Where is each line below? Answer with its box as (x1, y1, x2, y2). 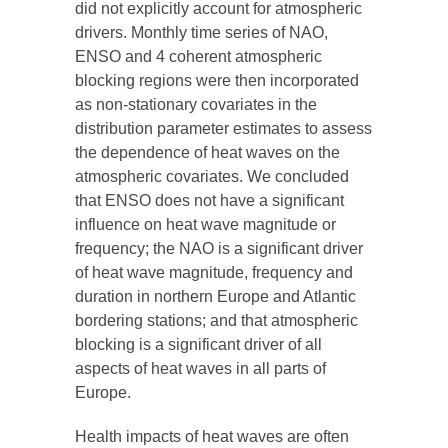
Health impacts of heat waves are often (75, 428, 350, 446)
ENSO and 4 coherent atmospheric (75, 48, 323, 66)
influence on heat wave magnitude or (75, 216, 337, 234)
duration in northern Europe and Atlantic (75, 288, 357, 306)
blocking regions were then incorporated (75, 72, 360, 90)
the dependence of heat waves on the (75, 144, 341, 162)
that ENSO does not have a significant (75, 192, 345, 210)
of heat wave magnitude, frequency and (75, 264, 354, 282)
